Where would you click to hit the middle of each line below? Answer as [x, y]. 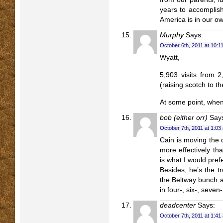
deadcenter [178, 205]
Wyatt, [170, 57]
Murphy [172, 35]
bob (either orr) [184, 118]
